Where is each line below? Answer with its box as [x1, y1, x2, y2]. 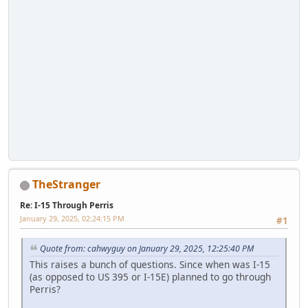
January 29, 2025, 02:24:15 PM [20, 212, 124, 223]
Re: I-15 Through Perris [20, 199, 113, 211]
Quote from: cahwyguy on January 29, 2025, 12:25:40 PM [40, 243, 254, 255]
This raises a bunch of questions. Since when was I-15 [30, 257, 270, 271]
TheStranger [32, 176, 100, 192]
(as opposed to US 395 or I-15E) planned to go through [30, 269, 271, 283]
